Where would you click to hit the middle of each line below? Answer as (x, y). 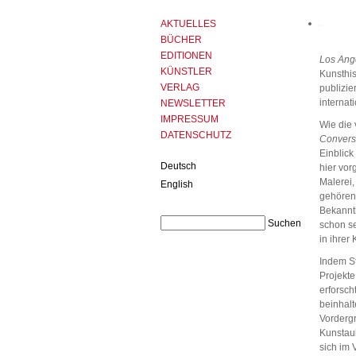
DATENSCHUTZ (196, 135)
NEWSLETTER (193, 103)
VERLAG (180, 87)
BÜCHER (181, 40)
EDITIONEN (186, 56)
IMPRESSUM (190, 119)
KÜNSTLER (186, 72)
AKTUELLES (188, 24)
